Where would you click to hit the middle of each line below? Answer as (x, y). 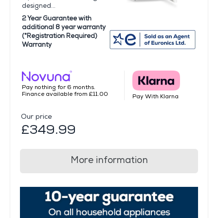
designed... (39, 6)
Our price (36, 116)
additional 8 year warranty (64, 27)
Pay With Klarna (155, 96)
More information (109, 160)
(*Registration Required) (60, 36)
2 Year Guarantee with (57, 18)
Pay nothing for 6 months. (59, 88)
